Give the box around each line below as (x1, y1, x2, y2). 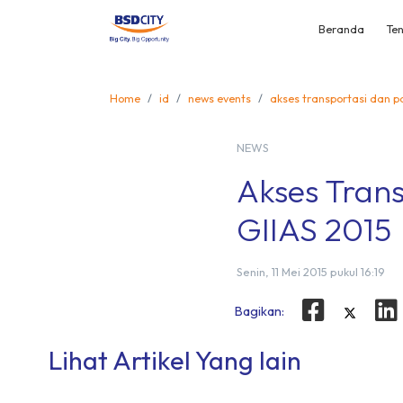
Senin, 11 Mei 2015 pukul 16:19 (237, 264, 386, 279)
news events (188, 91, 251, 105)
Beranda (318, 22, 364, 36)
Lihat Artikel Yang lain (48, 344, 301, 377)
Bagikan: (235, 303, 285, 320)
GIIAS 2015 (237, 209, 392, 249)
